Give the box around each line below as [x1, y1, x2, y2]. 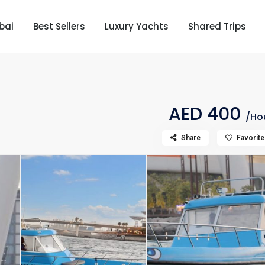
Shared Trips [188, 20, 247, 33]
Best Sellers [33, 20, 86, 33]
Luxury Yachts [105, 20, 169, 33]
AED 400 [169, 102, 246, 127]
